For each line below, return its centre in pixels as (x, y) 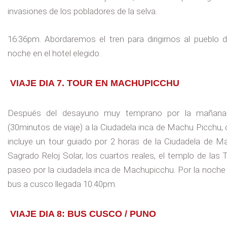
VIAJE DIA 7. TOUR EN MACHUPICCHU (95, 83)
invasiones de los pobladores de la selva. (82, 11)
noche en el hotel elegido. (54, 53)
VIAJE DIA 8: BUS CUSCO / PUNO (83, 214)
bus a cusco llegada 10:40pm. (62, 184)
